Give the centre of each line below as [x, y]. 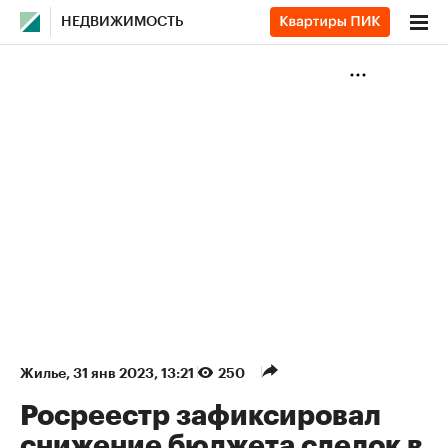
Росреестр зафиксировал [200, 416]
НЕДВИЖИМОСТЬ [122, 22]
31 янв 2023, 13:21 [135, 373]
